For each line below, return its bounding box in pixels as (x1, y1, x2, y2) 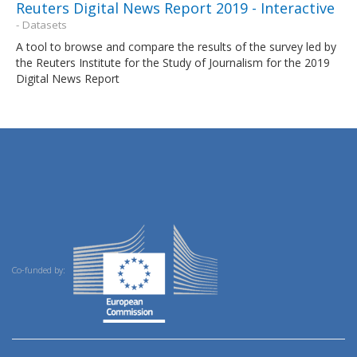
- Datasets (16, 17, 67, 32)
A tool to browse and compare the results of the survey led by (16, 38, 336, 54)
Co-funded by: (12, 264, 68, 277)
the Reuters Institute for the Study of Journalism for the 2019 (16, 54, 330, 70)
